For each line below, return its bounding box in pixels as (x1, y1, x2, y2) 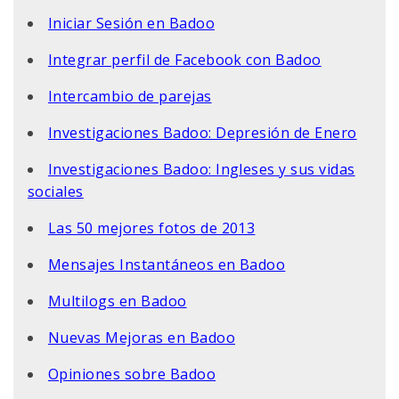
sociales (28, 181, 84, 201)
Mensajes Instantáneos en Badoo (48, 254, 286, 274)
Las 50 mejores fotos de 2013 (48, 217, 256, 238)
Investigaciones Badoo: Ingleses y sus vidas (48, 159, 355, 179)
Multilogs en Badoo (48, 290, 187, 311)
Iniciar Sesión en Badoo (48, 12, 216, 33)
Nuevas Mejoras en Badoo (48, 327, 236, 347)
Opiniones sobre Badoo (48, 363, 216, 384)
